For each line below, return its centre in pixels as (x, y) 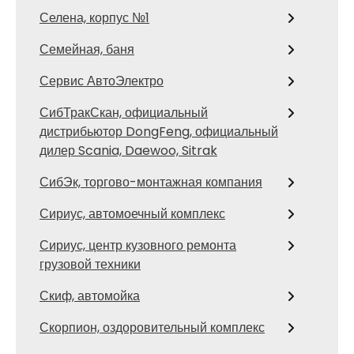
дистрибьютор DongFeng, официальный (159, 132)
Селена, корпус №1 (94, 18)
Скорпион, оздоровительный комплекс (152, 328)
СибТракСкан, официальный (124, 113)
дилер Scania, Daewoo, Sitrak (128, 151)
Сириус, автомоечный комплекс (132, 214)
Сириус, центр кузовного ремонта (138, 245)
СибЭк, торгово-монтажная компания (151, 182)
